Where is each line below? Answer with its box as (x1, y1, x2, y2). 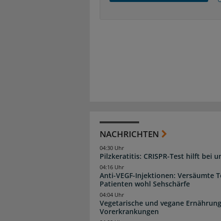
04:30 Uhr (100, 144, 124, 151)
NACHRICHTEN (100, 128, 159, 140)
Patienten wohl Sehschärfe (100, 179, 190, 188)
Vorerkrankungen (100, 207, 159, 217)
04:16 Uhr (100, 163, 124, 171)
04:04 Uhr (100, 191, 124, 199)
